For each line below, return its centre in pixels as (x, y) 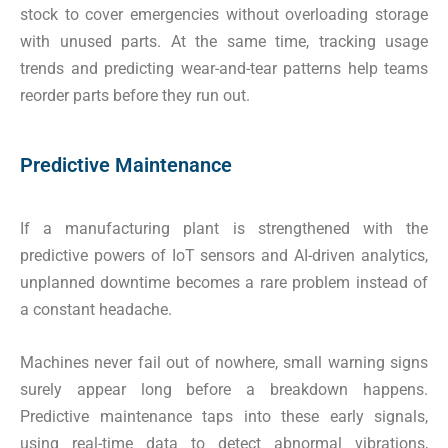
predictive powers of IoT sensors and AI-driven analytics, (224, 256)
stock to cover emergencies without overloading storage (224, 15)
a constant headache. (96, 310)
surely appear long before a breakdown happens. (224, 390)
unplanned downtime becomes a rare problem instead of (224, 283)
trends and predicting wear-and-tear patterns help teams (224, 69)
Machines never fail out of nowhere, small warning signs (224, 363)
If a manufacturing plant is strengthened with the (224, 229)
